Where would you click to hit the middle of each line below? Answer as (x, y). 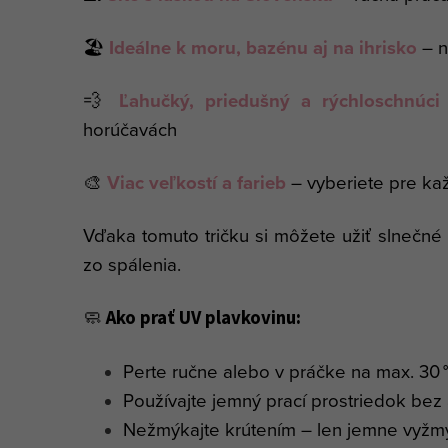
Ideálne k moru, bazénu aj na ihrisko (263, 47)
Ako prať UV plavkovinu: (203, 317)
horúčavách (130, 128)
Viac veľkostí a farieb (196, 182)
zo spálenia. (132, 263)
